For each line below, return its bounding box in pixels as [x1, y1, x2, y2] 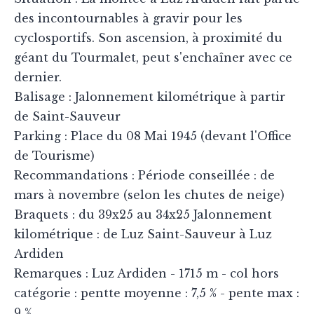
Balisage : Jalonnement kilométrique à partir [14, 90, 285, 104]
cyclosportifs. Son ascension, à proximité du [14, 31, 282, 46]
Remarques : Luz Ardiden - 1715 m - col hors [14, 266, 279, 281]
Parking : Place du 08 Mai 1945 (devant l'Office [14, 129, 292, 144]
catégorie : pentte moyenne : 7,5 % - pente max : [14, 286, 299, 301]
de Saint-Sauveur [14, 109, 121, 124]
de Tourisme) [14, 149, 95, 163]
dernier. [14, 70, 62, 85]
